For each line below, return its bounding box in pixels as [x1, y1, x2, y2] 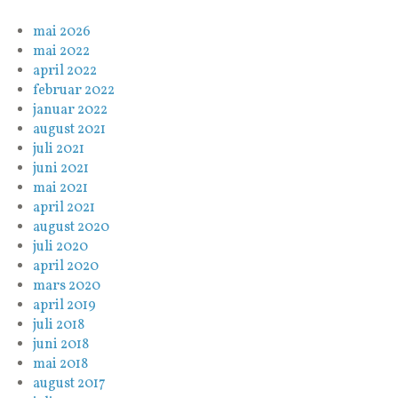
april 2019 [33, 295, 97, 315]
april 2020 [33, 256, 99, 276]
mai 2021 [33, 178, 89, 198]
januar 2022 [33, 99, 108, 120]
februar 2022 [33, 80, 115, 100]
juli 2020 [33, 236, 89, 257]
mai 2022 [33, 41, 91, 61]
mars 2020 [33, 275, 101, 296]
